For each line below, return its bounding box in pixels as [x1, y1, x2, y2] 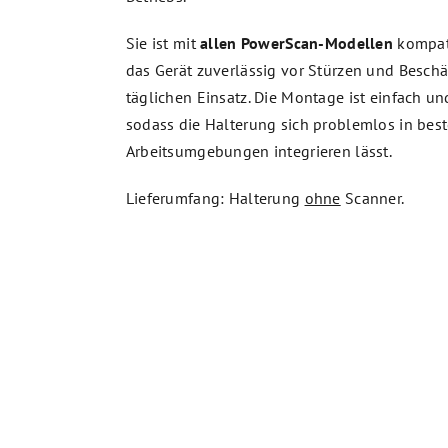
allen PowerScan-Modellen [195, 33, 393, 54]
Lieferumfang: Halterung [125, 188, 305, 209]
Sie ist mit [125, 33, 196, 54]
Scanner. [340, 188, 405, 209]
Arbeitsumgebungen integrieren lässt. [125, 141, 392, 162]
